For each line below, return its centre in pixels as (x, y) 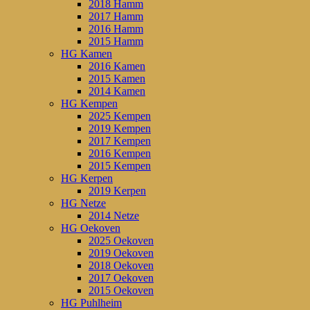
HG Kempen (89, 104)
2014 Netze (114, 216)
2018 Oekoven (121, 266)
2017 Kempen (120, 141)
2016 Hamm (116, 29)
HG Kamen (86, 54)
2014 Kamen (117, 91)
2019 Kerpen (117, 191)
